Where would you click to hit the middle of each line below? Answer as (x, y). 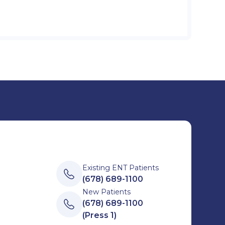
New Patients (106, 192)
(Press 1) (99, 215)
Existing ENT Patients (120, 167)
